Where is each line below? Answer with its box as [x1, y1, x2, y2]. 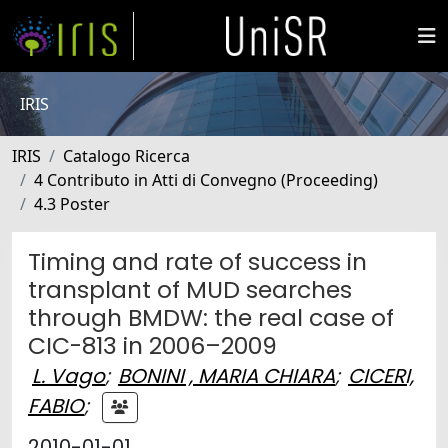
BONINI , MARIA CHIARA [118, 362, 335, 390]
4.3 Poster [34, 193, 110, 215]
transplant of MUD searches [28, 273, 352, 306]
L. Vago [32, 362, 105, 390]
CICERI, [348, 362, 414, 390]
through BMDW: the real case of [28, 301, 394, 334]
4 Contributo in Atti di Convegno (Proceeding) [34, 169, 378, 191]
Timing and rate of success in [28, 245, 367, 278]
